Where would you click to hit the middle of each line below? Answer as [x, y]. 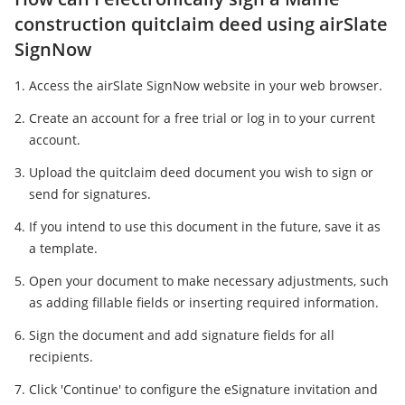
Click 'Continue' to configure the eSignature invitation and [203, 390]
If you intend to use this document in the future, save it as [205, 227]
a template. [63, 249]
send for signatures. [90, 194]
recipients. [61, 357]
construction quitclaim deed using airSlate [201, 24]
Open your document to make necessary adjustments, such [209, 281]
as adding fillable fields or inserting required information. [204, 303]
